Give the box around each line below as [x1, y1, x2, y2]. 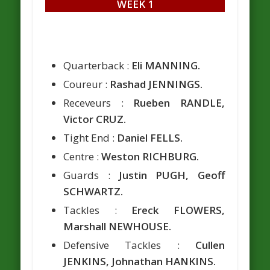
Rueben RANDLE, [133, 95, 225, 110]
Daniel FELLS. [117, 130, 183, 145]
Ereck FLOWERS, [131, 202, 225, 217]
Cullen [195, 237, 225, 252]
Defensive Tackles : [63, 237, 195, 252]
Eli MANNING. [131, 58, 201, 72]
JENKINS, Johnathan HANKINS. [63, 254, 216, 268]
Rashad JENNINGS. [110, 77, 203, 91]
